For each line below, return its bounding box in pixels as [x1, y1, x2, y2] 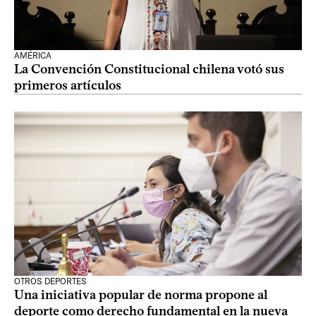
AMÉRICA [14, 51, 51, 61]
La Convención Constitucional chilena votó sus [14, 61, 284, 77]
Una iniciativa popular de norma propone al [14, 287, 267, 303]
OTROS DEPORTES [14, 276, 87, 286]
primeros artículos [14, 78, 121, 93]
